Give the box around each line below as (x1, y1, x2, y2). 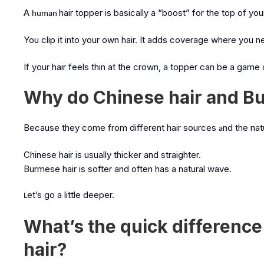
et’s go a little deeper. (27, 189, 114, 200)
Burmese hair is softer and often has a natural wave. (24, 163, 232, 174)
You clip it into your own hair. (24, 34, 137, 45)
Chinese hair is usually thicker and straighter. (24, 149, 201, 160)
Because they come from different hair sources (24, 122, 216, 133)
